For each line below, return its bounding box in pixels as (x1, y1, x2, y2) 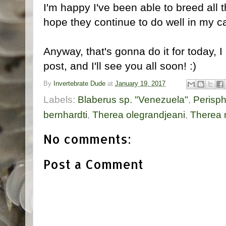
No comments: (43, 131, 131, 147)
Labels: (43, 94, 78, 105)
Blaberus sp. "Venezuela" (78, 94, 188, 105)
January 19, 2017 (115, 80, 165, 88)
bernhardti (43, 109, 87, 121)
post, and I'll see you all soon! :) (43, 60, 196, 72)
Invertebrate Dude (53, 80, 105, 88)
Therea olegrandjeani (92, 109, 185, 121)
